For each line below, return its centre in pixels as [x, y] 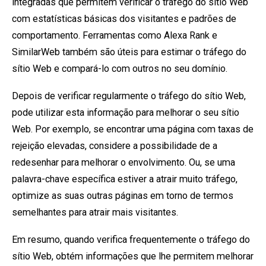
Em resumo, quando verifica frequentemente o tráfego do [131, 240]
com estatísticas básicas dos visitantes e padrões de [124, 19]
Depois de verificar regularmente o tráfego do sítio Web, [129, 96]
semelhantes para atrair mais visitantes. [95, 213]
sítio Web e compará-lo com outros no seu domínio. [120, 69]
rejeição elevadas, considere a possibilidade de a [115, 146]
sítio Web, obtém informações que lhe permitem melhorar [133, 256]
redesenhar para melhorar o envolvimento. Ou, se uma [123, 163]
